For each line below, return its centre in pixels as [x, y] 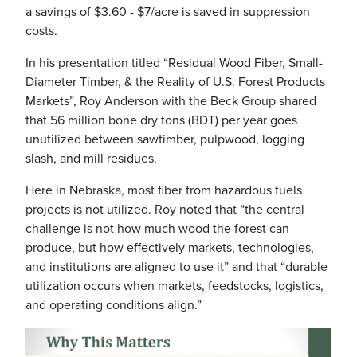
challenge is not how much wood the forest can [157, 228]
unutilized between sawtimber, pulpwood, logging [165, 139]
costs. [41, 30]
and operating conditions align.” [115, 304]
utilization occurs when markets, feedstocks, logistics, [175, 285]
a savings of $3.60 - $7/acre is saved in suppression [168, 11]
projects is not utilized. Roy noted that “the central [165, 209]
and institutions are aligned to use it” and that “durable [177, 266]
